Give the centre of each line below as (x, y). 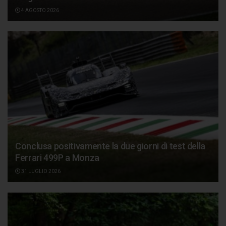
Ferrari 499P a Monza (57, 157)
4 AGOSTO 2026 (40, 10)
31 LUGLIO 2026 (40, 171)
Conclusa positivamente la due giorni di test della (110, 146)
